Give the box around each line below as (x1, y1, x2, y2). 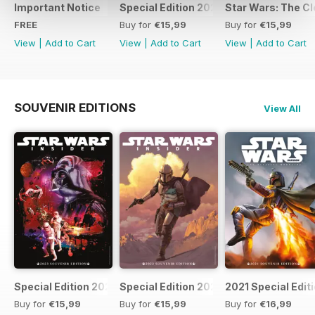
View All (264, 103, 301, 115)
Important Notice (14, 1, 101, 14)
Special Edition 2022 (120, 280, 223, 292)
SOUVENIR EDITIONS (14, 101, 136, 115)
